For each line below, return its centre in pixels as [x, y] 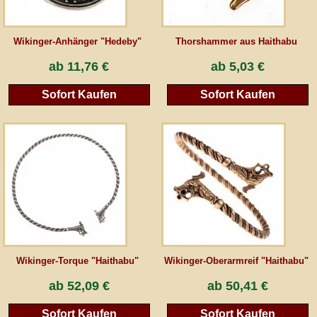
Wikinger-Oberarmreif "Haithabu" [236, 260]
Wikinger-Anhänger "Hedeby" [78, 42]
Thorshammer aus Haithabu [236, 42]
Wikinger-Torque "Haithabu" [78, 260]
